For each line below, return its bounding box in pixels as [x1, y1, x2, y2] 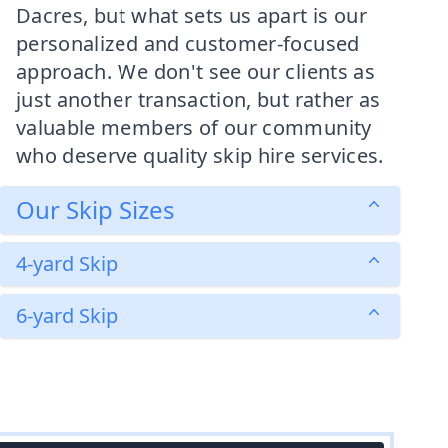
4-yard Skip [16, 250, 118, 277]
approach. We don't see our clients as [16, 58, 375, 85]
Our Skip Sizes [16, 193, 175, 226]
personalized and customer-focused [16, 30, 360, 57]
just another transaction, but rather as [16, 86, 381, 113]
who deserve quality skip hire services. [16, 142, 384, 169]
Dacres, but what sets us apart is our [16, 2, 367, 29]
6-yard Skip [16, 302, 118, 329]
